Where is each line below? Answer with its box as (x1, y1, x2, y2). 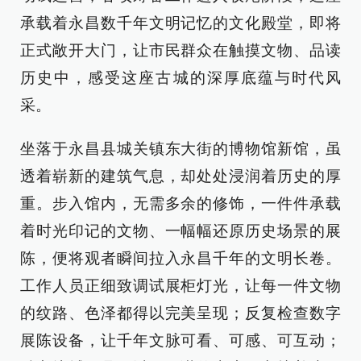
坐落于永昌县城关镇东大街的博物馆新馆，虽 (20, 140, 341, 157)
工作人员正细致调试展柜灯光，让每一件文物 (20, 277, 341, 294)
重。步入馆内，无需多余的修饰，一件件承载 (20, 195, 341, 212)
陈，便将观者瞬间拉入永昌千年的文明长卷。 (20, 250, 341, 267)
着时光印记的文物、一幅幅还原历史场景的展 (20, 222, 341, 239)
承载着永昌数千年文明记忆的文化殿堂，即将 (20, 15, 341, 31)
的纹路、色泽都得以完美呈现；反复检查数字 (20, 305, 341, 322)
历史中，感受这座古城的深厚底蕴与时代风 (20, 69, 341, 86)
